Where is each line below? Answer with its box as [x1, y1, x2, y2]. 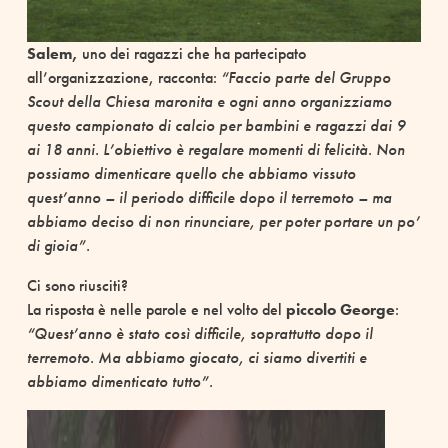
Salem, [26, 43, 78, 65]
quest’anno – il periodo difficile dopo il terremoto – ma [26, 187, 392, 209]
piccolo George [285, 299, 395, 321]
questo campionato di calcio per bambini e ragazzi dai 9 [26, 115, 405, 137]
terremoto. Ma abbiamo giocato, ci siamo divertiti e [26, 347, 367, 369]
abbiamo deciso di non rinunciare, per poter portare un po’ [26, 211, 420, 233]
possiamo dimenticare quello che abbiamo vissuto [26, 163, 356, 185]
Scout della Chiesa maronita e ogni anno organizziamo [26, 91, 392, 113]
